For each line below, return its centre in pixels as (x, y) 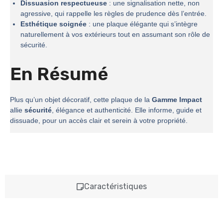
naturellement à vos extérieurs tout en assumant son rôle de (115, 35)
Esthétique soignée (54, 24)
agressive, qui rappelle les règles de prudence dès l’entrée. (113, 14)
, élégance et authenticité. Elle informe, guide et (127, 110)
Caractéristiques (115, 187)
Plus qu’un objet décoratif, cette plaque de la (81, 100)
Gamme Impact (177, 100)
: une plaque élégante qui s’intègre (142, 24)
